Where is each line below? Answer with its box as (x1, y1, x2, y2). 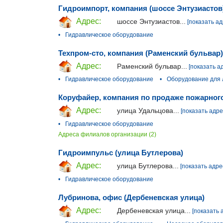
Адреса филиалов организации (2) (58, 131, 156, 138)
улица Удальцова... (117, 107, 179, 115)
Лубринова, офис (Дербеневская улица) (58, 193, 205, 202)
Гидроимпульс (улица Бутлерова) (58, 148, 183, 157)
